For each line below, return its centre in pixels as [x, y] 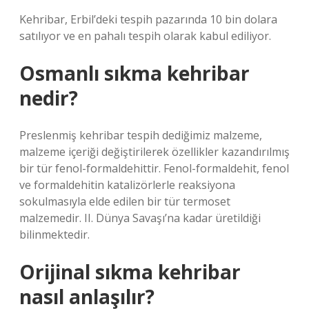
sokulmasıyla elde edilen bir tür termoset [125, 201]
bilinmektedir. [54, 235]
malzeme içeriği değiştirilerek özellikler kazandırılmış [154, 152]
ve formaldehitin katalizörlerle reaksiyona [127, 185]
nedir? [49, 98]
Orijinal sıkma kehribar [130, 272]
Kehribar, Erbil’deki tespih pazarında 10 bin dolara [148, 19]
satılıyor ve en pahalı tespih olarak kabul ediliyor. [145, 36]
